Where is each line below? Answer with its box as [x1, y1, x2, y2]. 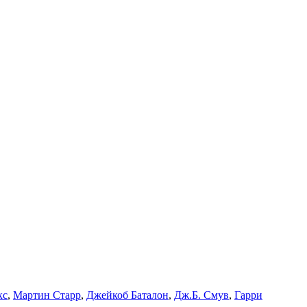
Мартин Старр [13, 288, 81, 301]
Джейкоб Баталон [86, 288, 169, 301]
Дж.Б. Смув [174, 288, 229, 301]
